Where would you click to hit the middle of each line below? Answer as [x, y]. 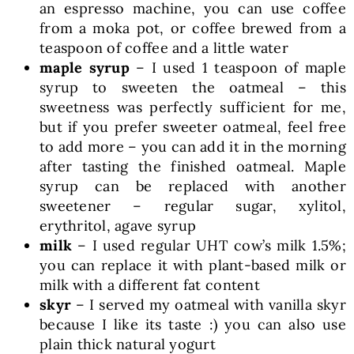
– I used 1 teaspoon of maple [237, 67]
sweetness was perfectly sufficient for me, [193, 107]
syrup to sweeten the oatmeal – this [193, 87]
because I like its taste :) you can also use [193, 324]
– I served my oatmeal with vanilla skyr [209, 304]
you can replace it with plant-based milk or [193, 265]
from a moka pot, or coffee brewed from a [193, 28]
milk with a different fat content [149, 284]
